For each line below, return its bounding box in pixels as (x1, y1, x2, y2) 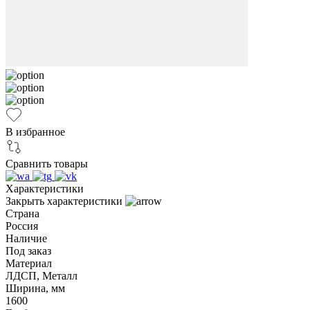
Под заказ (6, 244, 51, 257)
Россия (6, 219, 38, 232)
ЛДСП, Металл (6, 269, 77, 282)
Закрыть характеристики (6, 194, 122, 207)
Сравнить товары (6, 157, 88, 170)
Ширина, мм (6, 282, 65, 294)
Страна (6, 207, 39, 219)
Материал (6, 257, 52, 269)
